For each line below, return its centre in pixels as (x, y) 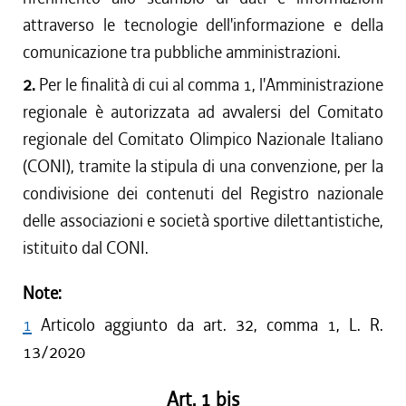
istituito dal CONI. (86, 248)
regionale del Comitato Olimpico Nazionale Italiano (203, 139)
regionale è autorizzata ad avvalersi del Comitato (203, 112)
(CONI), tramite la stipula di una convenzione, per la (203, 166)
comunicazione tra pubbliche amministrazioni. (182, 52)
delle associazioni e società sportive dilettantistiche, (203, 221)
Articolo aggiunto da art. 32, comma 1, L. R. (212, 325)
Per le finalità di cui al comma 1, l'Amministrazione (211, 85)
